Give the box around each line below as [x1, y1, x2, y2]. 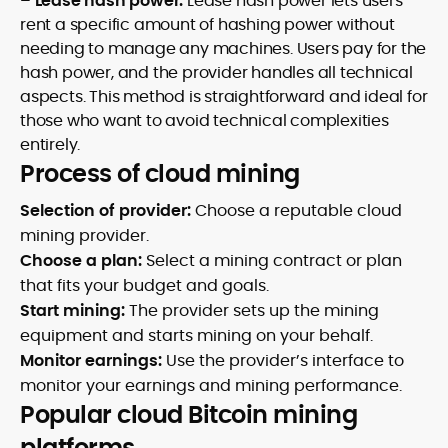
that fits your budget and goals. [20, 274, 269, 297]
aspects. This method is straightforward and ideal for [20, 85, 428, 108]
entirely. [20, 133, 81, 156]
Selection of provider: [20, 199, 191, 222]
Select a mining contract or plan [146, 249, 402, 272]
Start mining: [20, 299, 125, 322]
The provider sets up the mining [125, 299, 379, 322]
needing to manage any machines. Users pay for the [20, 37, 427, 60]
